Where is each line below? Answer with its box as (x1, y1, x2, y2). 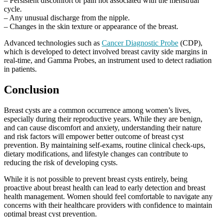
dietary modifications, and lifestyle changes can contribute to (4, 149, 188, 158)
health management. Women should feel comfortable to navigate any (4, 192, 213, 201)
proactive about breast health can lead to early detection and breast (4, 183, 205, 192)
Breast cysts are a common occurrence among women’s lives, (4, 106, 191, 114)
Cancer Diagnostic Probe (102, 39, 178, 47)
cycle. (4, 5, 22, 14)
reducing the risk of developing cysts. (4, 158, 118, 167)
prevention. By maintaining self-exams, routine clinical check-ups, (4, 140, 205, 149)
